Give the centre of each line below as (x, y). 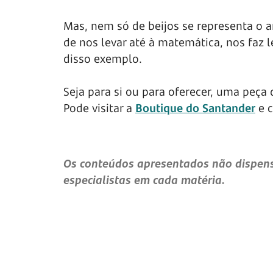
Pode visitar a (99, 108)
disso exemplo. (103, 59)
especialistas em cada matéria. (144, 180)
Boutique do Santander (195, 108)
